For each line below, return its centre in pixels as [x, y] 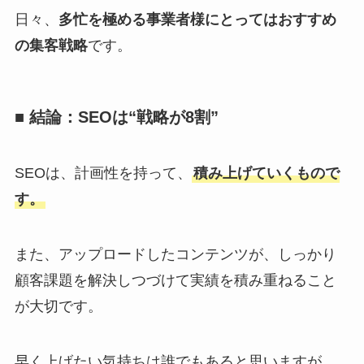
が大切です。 [58, 307]
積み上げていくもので [266, 173]
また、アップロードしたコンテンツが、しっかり [175, 255]
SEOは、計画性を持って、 [103, 173]
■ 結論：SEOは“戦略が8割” [116, 117]
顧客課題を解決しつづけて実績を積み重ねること [175, 281]
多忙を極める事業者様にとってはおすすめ [197, 19]
